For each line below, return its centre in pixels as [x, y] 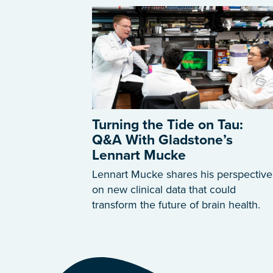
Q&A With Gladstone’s [162, 140]
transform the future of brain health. [176, 204]
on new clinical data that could [164, 189]
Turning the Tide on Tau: [168, 125]
